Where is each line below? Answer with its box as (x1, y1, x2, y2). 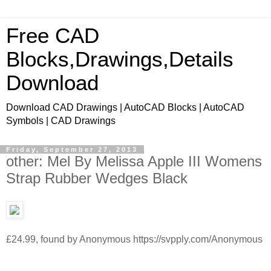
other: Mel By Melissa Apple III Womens (6, 153, 262, 169)
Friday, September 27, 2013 (6, 146, 138, 153)
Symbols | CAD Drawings (6, 116, 116, 126)
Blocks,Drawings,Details (6, 48, 233, 71)
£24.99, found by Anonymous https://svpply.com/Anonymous (6, 233, 263, 244)
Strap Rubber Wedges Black (6, 170, 188, 186)
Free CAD (6, 24, 99, 47)
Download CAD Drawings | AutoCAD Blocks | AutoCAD (6, 102, 244, 113)
